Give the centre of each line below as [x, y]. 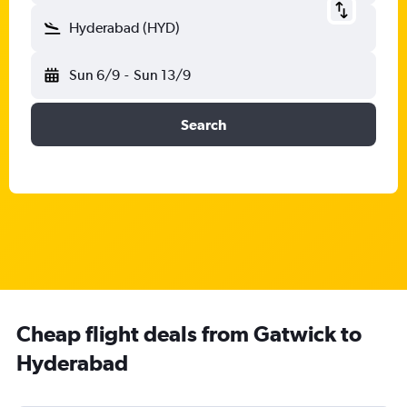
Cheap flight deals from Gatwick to [189, 333]
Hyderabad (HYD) [124, 28]
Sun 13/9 [162, 75]
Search [203, 124]
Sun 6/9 [94, 75]
